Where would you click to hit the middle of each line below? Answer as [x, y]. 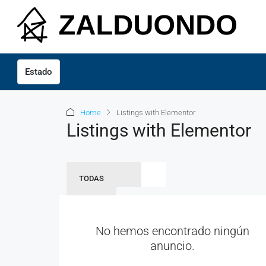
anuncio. [173, 246]
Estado [39, 72]
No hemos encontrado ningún [173, 231]
